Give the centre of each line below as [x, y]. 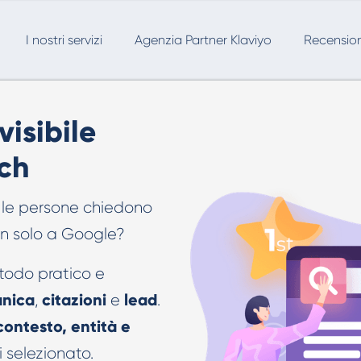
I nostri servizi [64, 40]
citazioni [74, 300]
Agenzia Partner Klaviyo [203, 40]
